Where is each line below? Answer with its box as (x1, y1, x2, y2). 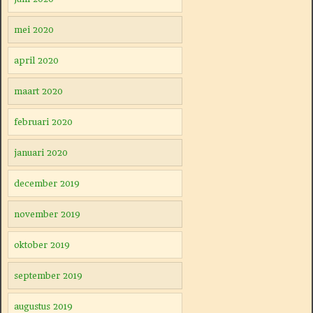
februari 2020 (13, 117, 73, 127)
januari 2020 (13, 147, 68, 158)
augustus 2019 (13, 301, 73, 312)
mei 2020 (13, 24, 54, 35)
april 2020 (13, 55, 59, 66)
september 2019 (13, 270, 82, 281)
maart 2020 (13, 86, 63, 96)
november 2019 (13, 209, 80, 219)
